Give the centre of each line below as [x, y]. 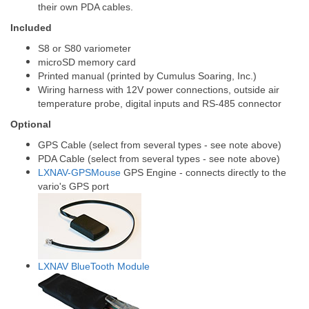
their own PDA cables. [86, 7]
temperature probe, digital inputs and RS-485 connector [160, 103]
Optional [31, 124]
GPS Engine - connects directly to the [203, 172]
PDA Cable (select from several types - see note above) [159, 159]
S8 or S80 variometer [84, 48]
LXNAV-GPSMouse [79, 172]
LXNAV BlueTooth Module [94, 266]
